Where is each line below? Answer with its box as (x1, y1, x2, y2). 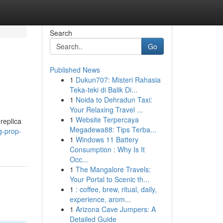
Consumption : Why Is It (69, 144, 145, 154)
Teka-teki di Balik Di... (69, 85, 137, 95)
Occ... (69, 154, 88, 164)
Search (49, 28, 72, 38)
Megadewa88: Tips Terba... (69, 124, 156, 134)
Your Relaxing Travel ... (69, 105, 143, 114)
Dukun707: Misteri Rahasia (75, 75, 161, 85)
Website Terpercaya (75, 114, 139, 124)
